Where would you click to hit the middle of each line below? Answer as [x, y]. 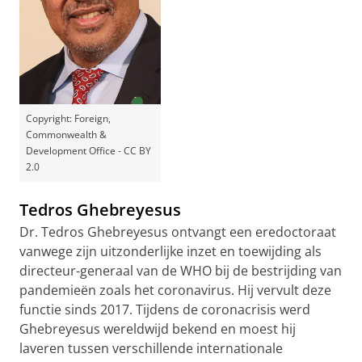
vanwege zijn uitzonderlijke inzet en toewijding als [170, 251]
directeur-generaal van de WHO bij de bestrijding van [181, 271]
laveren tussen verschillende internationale [151, 348]
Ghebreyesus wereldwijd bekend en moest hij [158, 329]
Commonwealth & [66, 135]
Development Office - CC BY [88, 151]
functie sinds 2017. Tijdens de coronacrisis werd [165, 309]
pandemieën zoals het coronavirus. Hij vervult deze [175, 290]
